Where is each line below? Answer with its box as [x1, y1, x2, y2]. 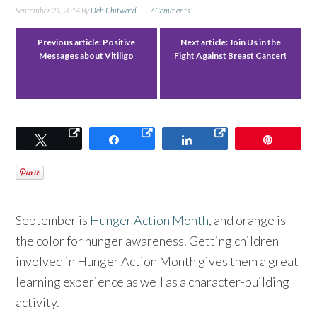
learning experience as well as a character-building [16, 273, 290, 289]
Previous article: [38, 36, 103, 47]
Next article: [180, 36, 229, 47]
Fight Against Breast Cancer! [174, 50, 287, 61]
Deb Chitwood [91, 5, 137, 15]
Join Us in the [229, 36, 281, 47]
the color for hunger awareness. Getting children [16, 232, 279, 248]
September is [16, 212, 91, 228]
